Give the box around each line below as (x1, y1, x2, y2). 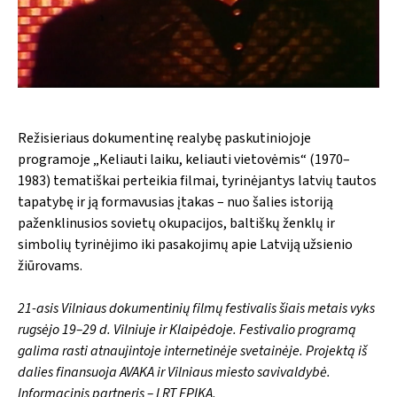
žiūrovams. (18, 256, 82, 276)
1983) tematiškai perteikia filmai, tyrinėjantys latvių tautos (18, 171, 377, 191)
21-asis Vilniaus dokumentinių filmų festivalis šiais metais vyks (18, 299, 375, 319)
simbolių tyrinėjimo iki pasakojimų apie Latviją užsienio (18, 235, 353, 255)
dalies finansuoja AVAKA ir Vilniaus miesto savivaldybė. (18, 362, 331, 383)
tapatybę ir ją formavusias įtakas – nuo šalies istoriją (18, 192, 333, 213)
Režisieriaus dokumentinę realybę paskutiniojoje (18, 128, 311, 149)
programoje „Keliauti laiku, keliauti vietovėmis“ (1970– (18, 150, 350, 170)
